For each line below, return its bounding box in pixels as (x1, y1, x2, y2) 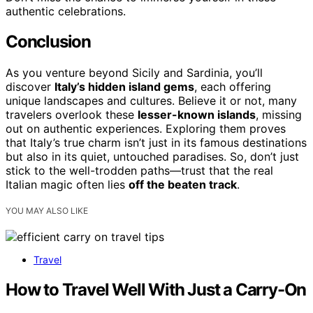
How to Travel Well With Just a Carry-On (6, 279, 307, 300)
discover (6, 80, 54, 94)
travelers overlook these (6, 108, 138, 122)
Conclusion (6, 31, 91, 52)
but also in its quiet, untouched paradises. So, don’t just (6, 150, 299, 164)
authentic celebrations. (6, 3, 126, 18)
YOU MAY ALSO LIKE (6, 205, 88, 217)
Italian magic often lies (6, 177, 129, 192)
